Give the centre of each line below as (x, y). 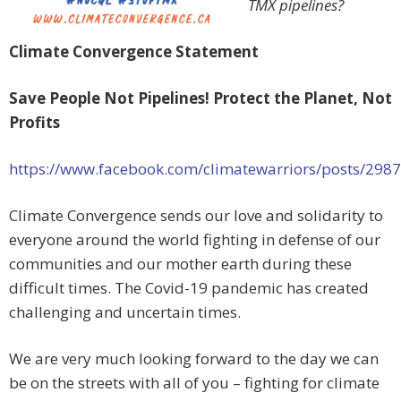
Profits (34, 123)
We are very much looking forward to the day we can (194, 359)
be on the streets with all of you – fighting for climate (194, 383)
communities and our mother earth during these (180, 264)
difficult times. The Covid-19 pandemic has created (189, 288)
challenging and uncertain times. (125, 312)
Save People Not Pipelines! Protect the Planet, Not (200, 98)
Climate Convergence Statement (134, 52)
